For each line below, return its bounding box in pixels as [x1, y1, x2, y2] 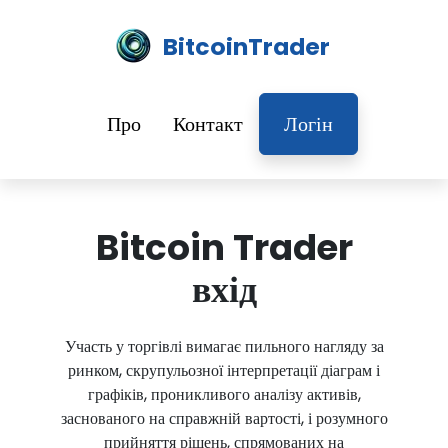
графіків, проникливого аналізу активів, [87, 383, 361, 406]
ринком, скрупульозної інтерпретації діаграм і [68, 359, 380, 382]
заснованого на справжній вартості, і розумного [60, 407, 388, 430]
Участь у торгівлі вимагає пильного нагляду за [64, 335, 384, 358]
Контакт [172, 110, 243, 138]
